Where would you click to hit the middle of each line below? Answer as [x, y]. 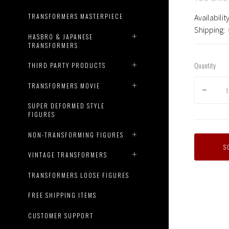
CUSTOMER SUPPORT [61, 215]
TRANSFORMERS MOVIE [64, 85]
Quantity [205, 65]
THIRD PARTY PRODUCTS [67, 65]
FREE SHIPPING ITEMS [63, 195]
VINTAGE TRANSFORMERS [68, 155]
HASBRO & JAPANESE [61, 36]
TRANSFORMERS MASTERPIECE [76, 16]
